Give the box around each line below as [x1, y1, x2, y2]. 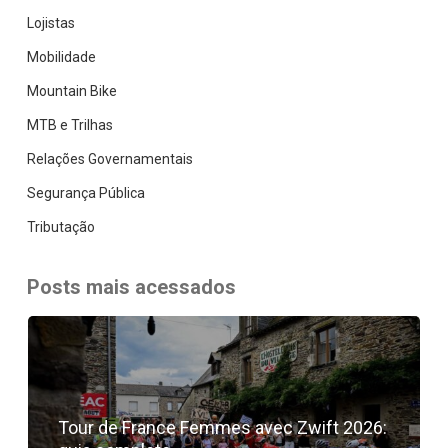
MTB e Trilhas [26, 116, 113, 133]
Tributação [26, 218, 95, 235]
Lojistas [26, 14, 75, 31]
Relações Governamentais [26, 150, 193, 167]
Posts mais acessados [26, 274, 236, 299]
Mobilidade [26, 48, 96, 65]
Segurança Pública [26, 184, 145, 201]
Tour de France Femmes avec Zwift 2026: [57, 416, 387, 438]
